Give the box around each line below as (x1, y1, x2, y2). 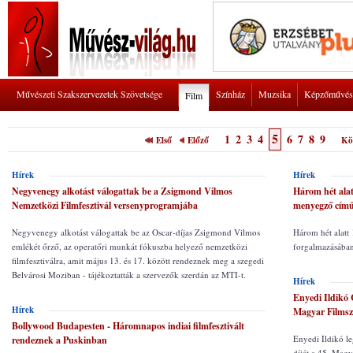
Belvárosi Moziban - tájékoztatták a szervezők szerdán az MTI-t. (12, 269, 246, 281)
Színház (216, 87, 245, 100)
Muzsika (258, 87, 291, 100)
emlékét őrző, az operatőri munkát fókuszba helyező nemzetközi (12, 240, 247, 252)
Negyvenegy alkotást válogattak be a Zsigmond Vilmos (12, 184, 232, 198)
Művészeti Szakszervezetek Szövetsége (17, 87, 162, 100)
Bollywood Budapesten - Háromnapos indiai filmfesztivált (12, 319, 244, 333)
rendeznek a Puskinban (12, 333, 107, 347)
